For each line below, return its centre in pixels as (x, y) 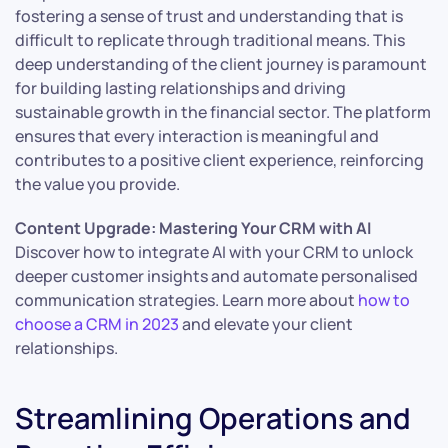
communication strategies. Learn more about (186, 299)
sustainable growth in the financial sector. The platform (223, 111)
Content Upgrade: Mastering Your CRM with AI (193, 227)
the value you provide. (97, 183)
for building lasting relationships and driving (180, 87)
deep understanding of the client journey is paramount (221, 63)
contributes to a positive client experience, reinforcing (219, 159)
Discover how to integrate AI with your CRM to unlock (214, 251)
